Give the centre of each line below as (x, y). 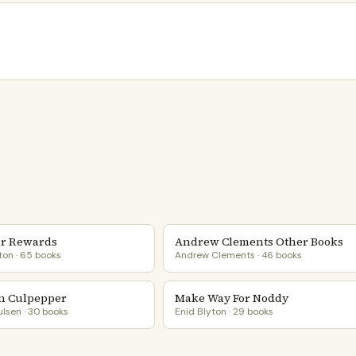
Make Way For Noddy (232, 298)
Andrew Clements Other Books (259, 242)
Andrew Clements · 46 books (239, 255)
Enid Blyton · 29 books (224, 311)
